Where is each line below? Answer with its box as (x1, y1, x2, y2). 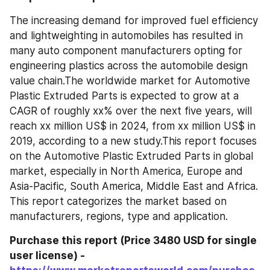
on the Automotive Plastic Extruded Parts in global (10, 150, 253, 163)
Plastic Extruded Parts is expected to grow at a (10, 90, 239, 102)
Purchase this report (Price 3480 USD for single (10, 234, 257, 247)
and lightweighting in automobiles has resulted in (10, 30, 243, 42)
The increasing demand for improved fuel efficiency (10, 14, 258, 27)
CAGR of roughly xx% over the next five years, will (10, 105, 252, 118)
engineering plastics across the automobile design (10, 60, 248, 72)
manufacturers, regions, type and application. (10, 210, 228, 223)
